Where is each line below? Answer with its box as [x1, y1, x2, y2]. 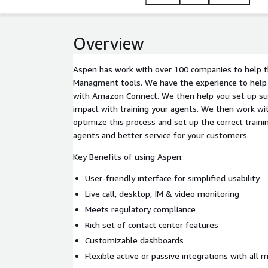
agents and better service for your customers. [73, 130, 249, 140]
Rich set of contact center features [85, 220, 218, 230]
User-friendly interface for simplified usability [85, 173, 260, 183]
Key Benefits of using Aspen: [73, 151, 183, 162]
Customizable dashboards [85, 235, 184, 245]
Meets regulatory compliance [85, 204, 196, 214]
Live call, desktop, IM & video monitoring [85, 188, 239, 199]
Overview [73, 33, 144, 53]
